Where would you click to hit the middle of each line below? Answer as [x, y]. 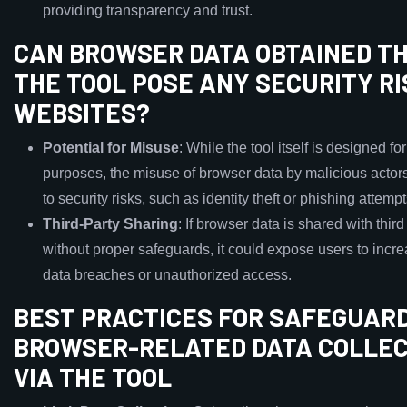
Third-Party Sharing [110, 224]
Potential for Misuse [111, 148]
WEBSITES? [82, 113]
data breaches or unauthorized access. [167, 275]
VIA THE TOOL [93, 377]
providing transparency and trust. [148, 10]
